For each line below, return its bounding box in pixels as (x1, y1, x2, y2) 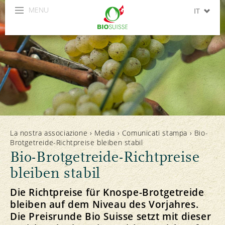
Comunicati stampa (122, 128, 188, 138)
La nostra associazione (10, 128, 88, 138)
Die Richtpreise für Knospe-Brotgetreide (10, 185, 204, 199)
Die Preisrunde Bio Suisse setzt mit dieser (10, 209, 211, 223)
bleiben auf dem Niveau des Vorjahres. (10, 197, 199, 211)
